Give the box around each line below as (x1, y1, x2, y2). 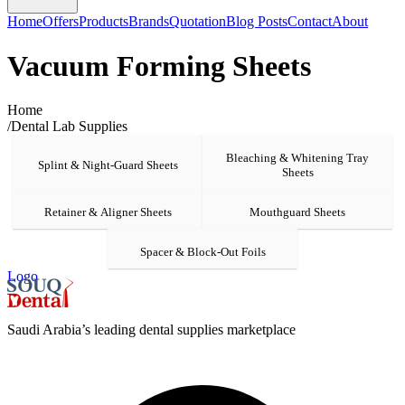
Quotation (169, 14, 226, 30)
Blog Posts (226, 14, 287, 30)
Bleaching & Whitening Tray (226, 151, 369, 165)
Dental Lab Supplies (11, 118, 127, 135)
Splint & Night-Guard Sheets (37, 158, 178, 173)
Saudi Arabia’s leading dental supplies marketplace (7, 322, 296, 338)
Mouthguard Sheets (250, 205, 345, 220)
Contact (287, 14, 332, 30)
